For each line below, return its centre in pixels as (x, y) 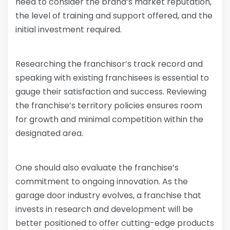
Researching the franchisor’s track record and (109, 64)
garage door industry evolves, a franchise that (108, 196)
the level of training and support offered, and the (114, 16)
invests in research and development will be (104, 209)
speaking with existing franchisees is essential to (112, 78)
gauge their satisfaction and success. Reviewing (111, 92)
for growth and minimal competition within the (109, 120)
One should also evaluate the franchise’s (97, 168)
